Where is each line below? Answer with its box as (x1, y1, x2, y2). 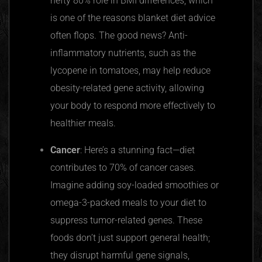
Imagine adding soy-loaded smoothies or (50, 179, 219, 191)
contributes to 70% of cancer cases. (50, 161, 196, 173)
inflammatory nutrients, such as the (50, 47, 196, 58)
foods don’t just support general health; (50, 232, 210, 243)
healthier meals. (50, 117, 116, 129)
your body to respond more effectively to (50, 99, 215, 111)
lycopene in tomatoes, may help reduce (50, 64, 211, 76)
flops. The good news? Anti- (71, 29, 188, 41)
